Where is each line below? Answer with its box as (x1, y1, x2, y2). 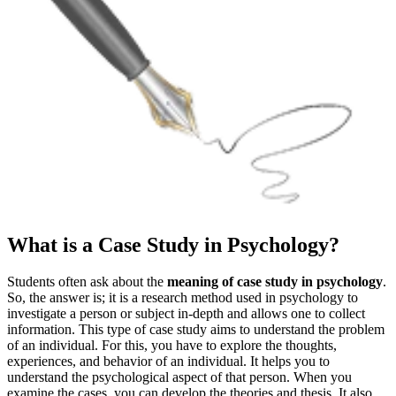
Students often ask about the (7, 274, 167, 290)
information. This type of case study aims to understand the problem (7, 322, 385, 338)
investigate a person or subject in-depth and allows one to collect (7, 306, 365, 322)
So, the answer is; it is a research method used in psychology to (7, 290, 358, 306)
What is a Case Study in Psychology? (7, 232, 339, 256)
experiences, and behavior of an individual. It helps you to (7, 354, 330, 369)
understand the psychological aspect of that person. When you (7, 369, 352, 385)
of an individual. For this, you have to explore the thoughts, (7, 338, 337, 354)
